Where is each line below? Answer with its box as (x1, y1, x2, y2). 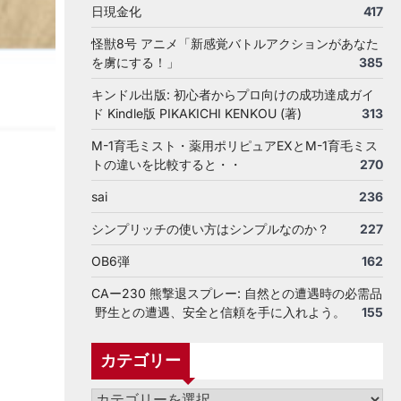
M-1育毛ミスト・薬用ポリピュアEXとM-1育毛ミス (91, 138, 378, 153)
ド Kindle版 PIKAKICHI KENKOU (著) (91, 106, 302, 121)
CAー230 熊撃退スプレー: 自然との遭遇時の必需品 (91, 286, 382, 301)
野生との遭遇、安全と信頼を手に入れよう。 (91, 304, 346, 320)
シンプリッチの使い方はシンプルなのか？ (91, 221, 329, 236)
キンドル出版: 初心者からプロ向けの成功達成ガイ (91, 87, 374, 102)
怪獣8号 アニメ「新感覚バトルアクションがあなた (91, 36, 379, 51)
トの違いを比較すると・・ (91, 157, 242, 172)
